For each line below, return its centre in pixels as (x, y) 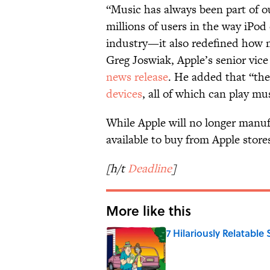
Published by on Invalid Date (215, 245)
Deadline (150, 169)
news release (137, 77)
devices (124, 94)
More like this (149, 211)
